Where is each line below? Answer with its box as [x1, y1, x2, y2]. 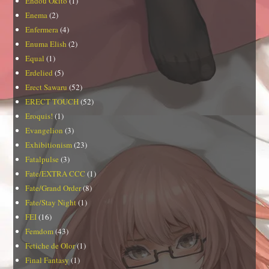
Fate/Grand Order [25, 183, 82, 194]
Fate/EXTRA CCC [25, 168, 86, 180]
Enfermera [25, 24, 59, 35]
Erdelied [25, 67, 53, 79]
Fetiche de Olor [25, 240, 76, 252]
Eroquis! [25, 110, 53, 122]
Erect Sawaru [25, 82, 68, 93]
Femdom [25, 226, 54, 237]
